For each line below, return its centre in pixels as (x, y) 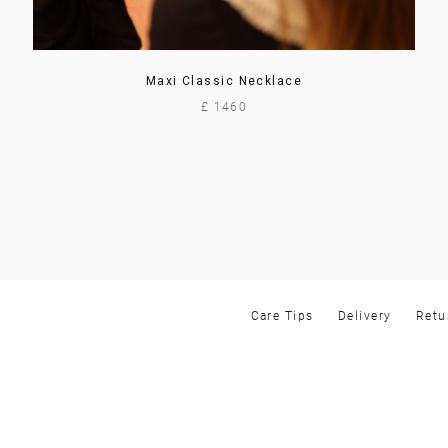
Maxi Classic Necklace (224, 81)
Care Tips (282, 316)
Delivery (364, 316)
